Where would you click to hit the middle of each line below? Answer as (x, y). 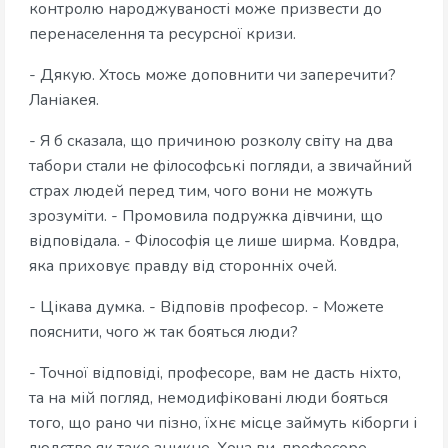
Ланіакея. (64, 100)
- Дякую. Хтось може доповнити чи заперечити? (212, 75)
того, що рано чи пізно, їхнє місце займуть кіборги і (223, 423)
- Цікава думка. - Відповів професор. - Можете (206, 307)
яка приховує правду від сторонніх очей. (183, 266)
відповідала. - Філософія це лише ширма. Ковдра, (214, 241)
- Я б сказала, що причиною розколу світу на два (211, 141)
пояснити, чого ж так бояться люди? (163, 332)
